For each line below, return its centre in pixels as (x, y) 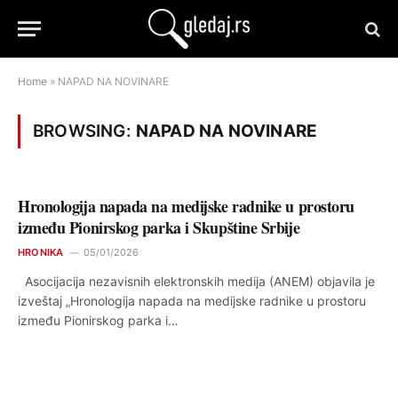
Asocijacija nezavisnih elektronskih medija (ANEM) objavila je (196, 281)
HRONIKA (41, 252)
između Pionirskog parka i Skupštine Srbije (159, 227)
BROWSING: (84, 131)
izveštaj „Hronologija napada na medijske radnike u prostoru (192, 301)
